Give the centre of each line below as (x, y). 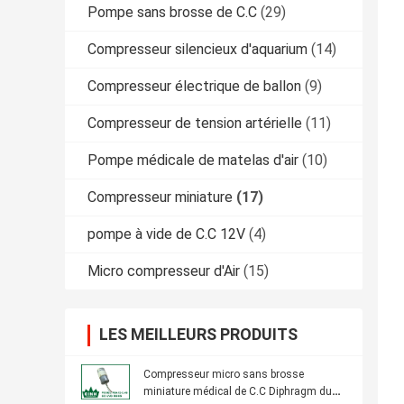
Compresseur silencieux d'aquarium (197, 50)
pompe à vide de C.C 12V (166, 234)
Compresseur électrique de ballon (194, 87)
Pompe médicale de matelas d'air (193, 161)
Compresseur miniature (160, 197)
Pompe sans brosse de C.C (172, 13)
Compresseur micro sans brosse (224, 375)
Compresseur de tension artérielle (195, 124)
